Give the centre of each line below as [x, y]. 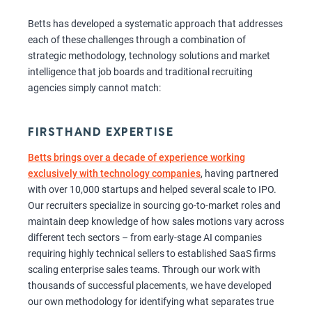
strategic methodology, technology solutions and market [149, 56]
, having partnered [240, 174]
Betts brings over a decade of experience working [136, 158]
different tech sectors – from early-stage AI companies [145, 238]
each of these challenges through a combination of [137, 40]
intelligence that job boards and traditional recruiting [140, 72]
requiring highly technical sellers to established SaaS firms [152, 254]
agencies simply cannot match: [94, 88]
